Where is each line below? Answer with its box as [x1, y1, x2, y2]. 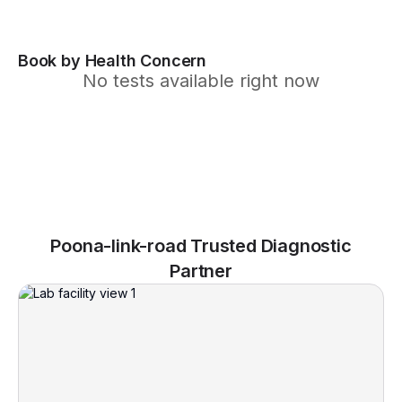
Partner [170, 260, 232, 282]
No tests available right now [83, 70, 319, 92]
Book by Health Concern [18, 51, 207, 70]
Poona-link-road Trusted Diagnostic [50, 235, 352, 257]
